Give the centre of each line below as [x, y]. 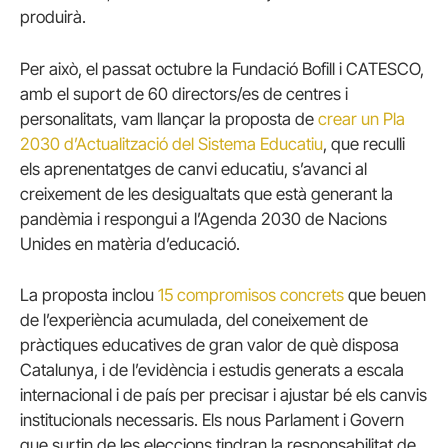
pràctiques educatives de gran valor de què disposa [209, 344]
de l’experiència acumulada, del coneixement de [194, 319]
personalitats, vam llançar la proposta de [169, 118]
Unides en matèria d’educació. [130, 243]
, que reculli [364, 143]
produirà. [53, 17]
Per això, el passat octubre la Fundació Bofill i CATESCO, [222, 68]
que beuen [385, 294]
